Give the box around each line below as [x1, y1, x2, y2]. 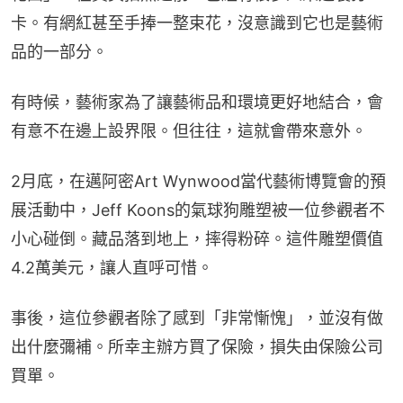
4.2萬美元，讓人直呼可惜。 [11, 257, 213, 277]
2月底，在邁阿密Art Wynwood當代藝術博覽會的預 [11, 171, 386, 191]
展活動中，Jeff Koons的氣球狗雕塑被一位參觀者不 [11, 200, 385, 219]
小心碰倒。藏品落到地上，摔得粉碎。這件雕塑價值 [11, 228, 383, 248]
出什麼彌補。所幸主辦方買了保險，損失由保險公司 [11, 336, 383, 356]
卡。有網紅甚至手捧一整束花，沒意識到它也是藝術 [11, 13, 383, 32]
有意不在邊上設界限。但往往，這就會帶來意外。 [11, 121, 367, 140]
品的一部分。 [11, 41, 108, 61]
